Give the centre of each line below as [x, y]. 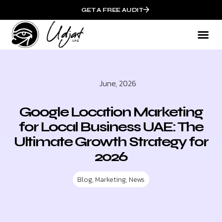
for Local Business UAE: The [111, 127]
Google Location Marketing [111, 112]
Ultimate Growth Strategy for [111, 142]
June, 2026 [118, 83]
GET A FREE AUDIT [112, 10]
